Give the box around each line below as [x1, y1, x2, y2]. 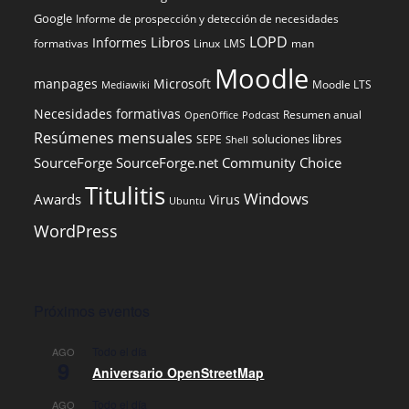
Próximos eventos [34, 300, 151, 321]
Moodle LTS [312, 78, 372, 91]
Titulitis [85, 180, 166, 211]
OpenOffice [184, 109, 239, 121]
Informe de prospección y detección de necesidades [76, 12, 340, 26]
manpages [34, 75, 99, 92]
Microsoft [153, 75, 212, 92]
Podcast [242, 109, 280, 121]
